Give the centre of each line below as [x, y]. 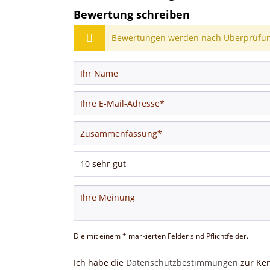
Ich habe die [100, 262]
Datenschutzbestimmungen [182, 262]
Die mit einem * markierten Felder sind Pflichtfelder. [161, 236]
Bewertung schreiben [132, 14]
